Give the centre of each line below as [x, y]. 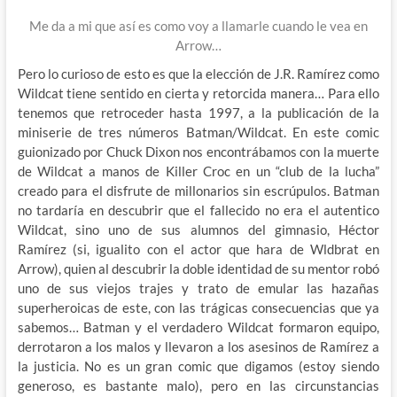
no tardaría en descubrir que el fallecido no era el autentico [198, 210]
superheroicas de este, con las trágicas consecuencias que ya [198, 307]
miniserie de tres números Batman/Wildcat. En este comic [198, 132]
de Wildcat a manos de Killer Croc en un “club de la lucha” [198, 171]
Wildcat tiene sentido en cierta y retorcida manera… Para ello [198, 93]
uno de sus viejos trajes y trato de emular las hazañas [198, 288]
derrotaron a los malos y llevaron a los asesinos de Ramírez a [198, 346]
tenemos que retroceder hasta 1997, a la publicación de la [198, 112]
